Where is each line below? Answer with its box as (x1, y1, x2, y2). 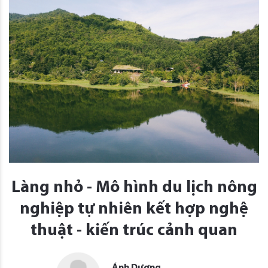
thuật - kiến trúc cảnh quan (31, 222, 237, 239)
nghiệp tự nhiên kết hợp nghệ (20, 200, 248, 218)
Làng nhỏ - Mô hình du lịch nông (11, 179, 257, 196)
